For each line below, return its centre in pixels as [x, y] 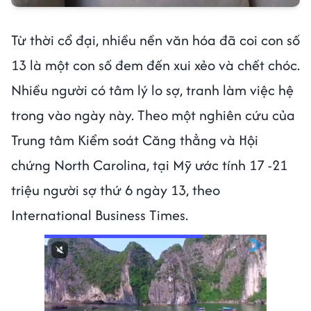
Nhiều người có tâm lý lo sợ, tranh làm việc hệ [152, 90]
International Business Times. [100, 215]
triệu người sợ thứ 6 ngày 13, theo [116, 190]
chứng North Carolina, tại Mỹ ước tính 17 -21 [149, 165]
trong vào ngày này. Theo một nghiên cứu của [153, 115]
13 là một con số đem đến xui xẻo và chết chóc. [155, 65]
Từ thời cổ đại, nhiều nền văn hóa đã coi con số [155, 40]
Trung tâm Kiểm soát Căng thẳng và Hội [135, 140]
